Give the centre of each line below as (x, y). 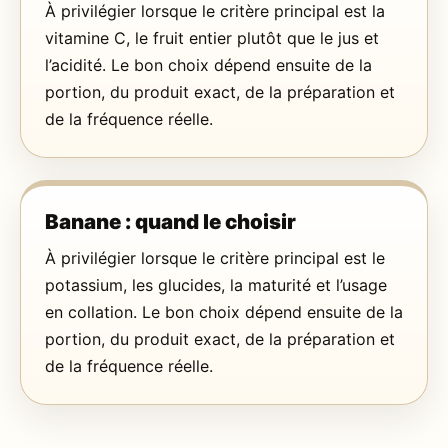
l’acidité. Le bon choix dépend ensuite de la (208, 64)
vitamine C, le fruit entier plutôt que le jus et (212, 37)
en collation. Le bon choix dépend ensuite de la (224, 311)
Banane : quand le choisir (170, 221)
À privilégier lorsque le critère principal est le (215, 257)
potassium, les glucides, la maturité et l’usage (216, 284)
